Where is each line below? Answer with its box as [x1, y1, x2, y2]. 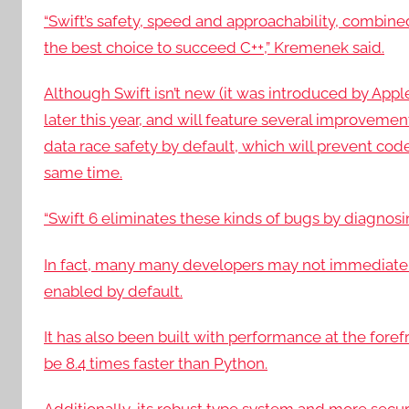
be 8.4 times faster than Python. [44, 353, 267, 372]
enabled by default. [44, 281, 183, 300]
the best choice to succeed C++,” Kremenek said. [44, 37, 384, 57]
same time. [44, 163, 122, 182]
